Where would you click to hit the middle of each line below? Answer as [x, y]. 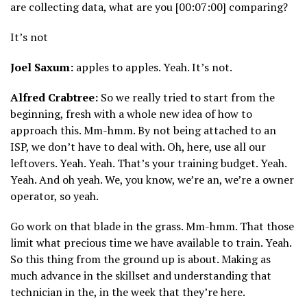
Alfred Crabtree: [54, 98]
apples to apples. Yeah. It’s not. [153, 67]
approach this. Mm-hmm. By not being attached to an [143, 131]
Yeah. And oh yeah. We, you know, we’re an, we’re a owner [152, 180]
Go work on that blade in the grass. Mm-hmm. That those [152, 226]
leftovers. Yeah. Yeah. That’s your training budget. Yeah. [148, 163]
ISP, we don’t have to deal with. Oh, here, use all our [138, 147]
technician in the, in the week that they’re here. [128, 292]
